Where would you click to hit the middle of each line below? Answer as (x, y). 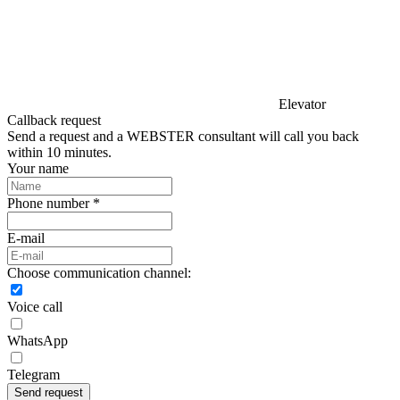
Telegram (33, 374)
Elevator (302, 104)
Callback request (54, 120)
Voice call (35, 306)
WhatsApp (37, 340)
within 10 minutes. (59, 152)
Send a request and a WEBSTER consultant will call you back (183, 136)
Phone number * (54, 203)
